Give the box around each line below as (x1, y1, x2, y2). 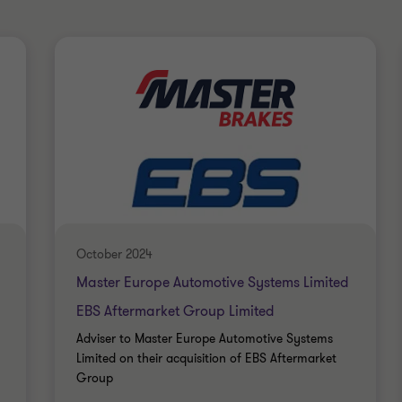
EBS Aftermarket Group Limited (75, 301, 275, 321)
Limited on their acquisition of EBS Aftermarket (75, 350, 336, 367)
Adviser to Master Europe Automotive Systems (75, 330, 333, 347)
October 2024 (75, 246, 153, 263)
